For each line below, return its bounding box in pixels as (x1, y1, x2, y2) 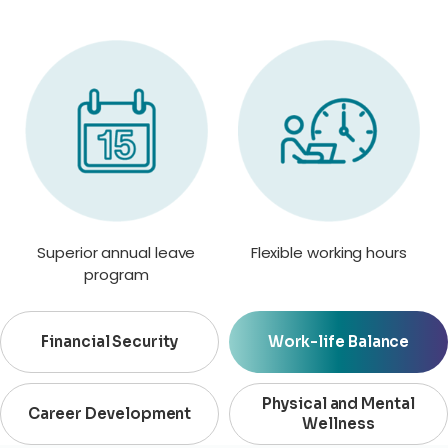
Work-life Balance (267, 332, 410, 352)
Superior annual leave (37, 242, 196, 264)
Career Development (27, 404, 192, 424)
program (84, 264, 149, 286)
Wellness (302, 414, 375, 434)
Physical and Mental (262, 394, 415, 414)
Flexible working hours (250, 242, 407, 264)
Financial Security (41, 332, 178, 352)
